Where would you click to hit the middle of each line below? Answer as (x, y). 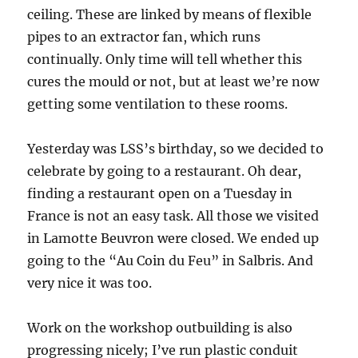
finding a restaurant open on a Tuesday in (160, 194)
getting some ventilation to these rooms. (158, 104)
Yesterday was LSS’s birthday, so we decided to (176, 149)
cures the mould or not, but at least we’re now (173, 82)
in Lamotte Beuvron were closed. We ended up (173, 239)
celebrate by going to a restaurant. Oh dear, (165, 171)
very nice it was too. (90, 283)
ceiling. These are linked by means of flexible (170, 15)
